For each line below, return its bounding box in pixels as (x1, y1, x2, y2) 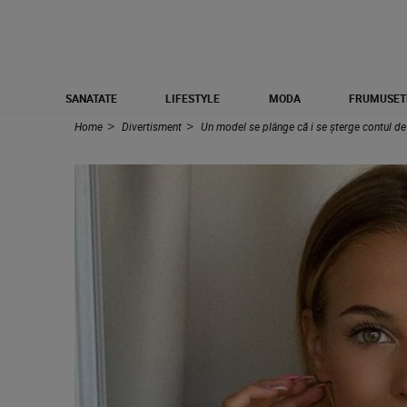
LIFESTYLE (165, 91, 221, 105)
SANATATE (65, 91, 117, 105)
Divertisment (122, 118, 184, 134)
